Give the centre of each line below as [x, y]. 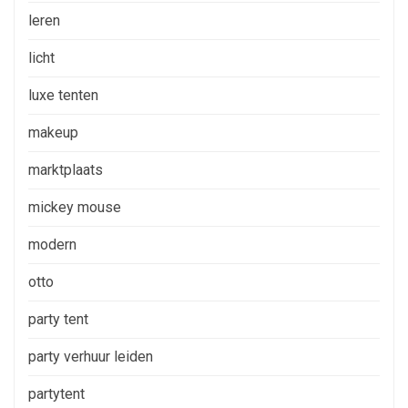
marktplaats [66, 169]
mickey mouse [75, 207]
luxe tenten [63, 95]
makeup [53, 132]
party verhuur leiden [91, 356]
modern [52, 244]
